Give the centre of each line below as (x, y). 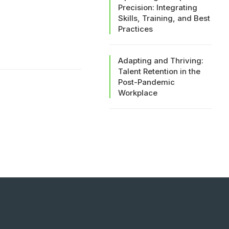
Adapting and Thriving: (161, 60)
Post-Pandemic (146, 82)
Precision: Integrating (158, 7)
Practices (135, 29)
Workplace (138, 93)
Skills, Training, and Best (164, 18)
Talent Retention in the (159, 71)
